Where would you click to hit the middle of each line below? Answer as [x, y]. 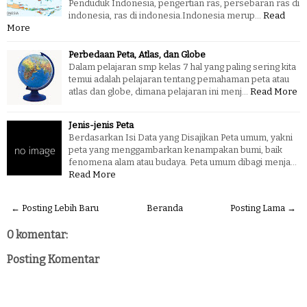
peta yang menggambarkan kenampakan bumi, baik [175, 149]
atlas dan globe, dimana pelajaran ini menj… [158, 91]
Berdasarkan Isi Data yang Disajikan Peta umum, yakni [181, 137]
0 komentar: [37, 234]
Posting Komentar [53, 259]
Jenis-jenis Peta [101, 125]
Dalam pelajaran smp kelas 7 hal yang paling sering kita [182, 66]
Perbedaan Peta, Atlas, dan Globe [137, 54]
